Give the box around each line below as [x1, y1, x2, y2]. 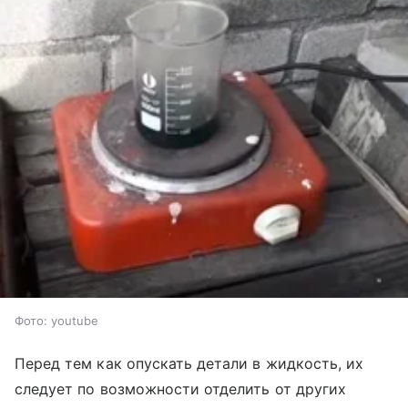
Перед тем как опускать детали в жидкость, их [15, 353, 364, 372]
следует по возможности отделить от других [15, 379, 346, 398]
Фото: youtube [15, 312, 98, 328]
